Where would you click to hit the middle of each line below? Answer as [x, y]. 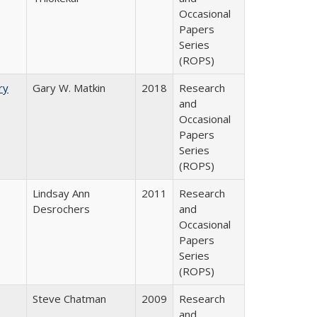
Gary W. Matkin [69, 88]
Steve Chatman [69, 299]
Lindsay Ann [61, 193]
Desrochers [61, 209]
